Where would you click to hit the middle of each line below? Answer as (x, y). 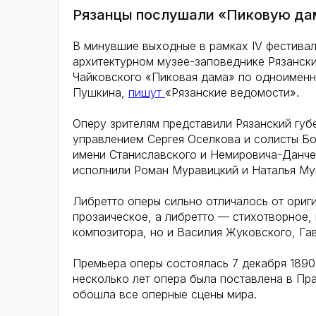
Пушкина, (101, 92)
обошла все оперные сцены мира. (165, 294)
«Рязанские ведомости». (232, 92)
